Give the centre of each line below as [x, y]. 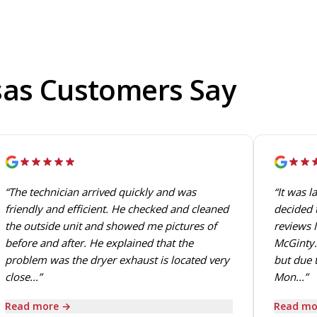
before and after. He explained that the [97, 243]
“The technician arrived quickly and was [98, 192]
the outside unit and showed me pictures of [109, 226]
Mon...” [289, 277]
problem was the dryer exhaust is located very [115, 260]
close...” [21, 277]
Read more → [36, 306]
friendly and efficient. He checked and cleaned [115, 209]
